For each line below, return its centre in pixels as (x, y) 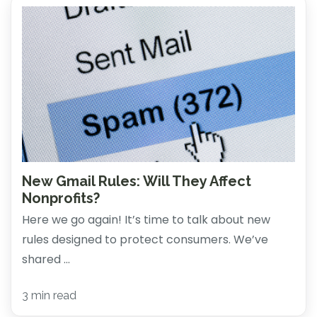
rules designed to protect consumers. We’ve (145, 240)
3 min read (49, 295)
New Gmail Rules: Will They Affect (137, 181)
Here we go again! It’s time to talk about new (146, 220)
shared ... (46, 260)
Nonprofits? (61, 198)
